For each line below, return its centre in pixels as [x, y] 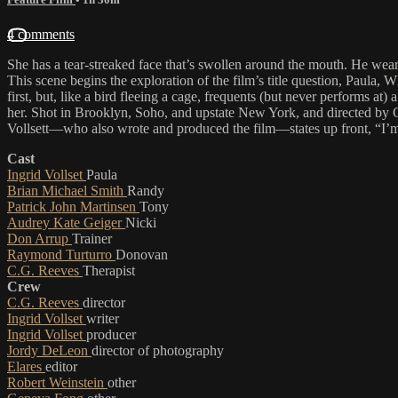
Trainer [92, 238]
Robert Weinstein [57, 382]
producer [111, 334]
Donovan [142, 254]
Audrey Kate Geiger [66, 222]
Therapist [109, 270]
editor [61, 366]
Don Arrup [40, 238]
